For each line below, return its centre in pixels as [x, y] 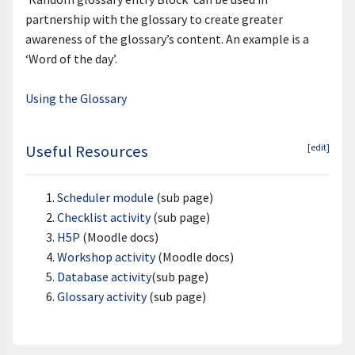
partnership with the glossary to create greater [154, 19]
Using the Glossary [76, 98]
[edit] [319, 147]
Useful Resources [87, 151]
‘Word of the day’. [71, 58]
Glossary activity [102, 296]
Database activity [104, 276]
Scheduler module [105, 197]
